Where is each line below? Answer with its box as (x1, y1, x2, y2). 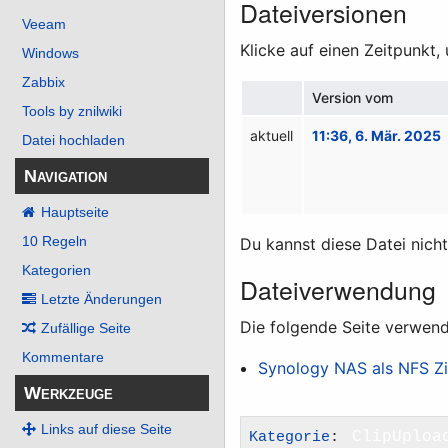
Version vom (312, 88, 394, 106)
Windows (22, 45, 79, 62)
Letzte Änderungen (41, 291, 162, 308)
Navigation (24, 165, 107, 186)
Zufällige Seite (41, 320, 131, 337)
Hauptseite (41, 204, 109, 221)
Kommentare (22, 349, 104, 366)
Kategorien (22, 262, 91, 279)
